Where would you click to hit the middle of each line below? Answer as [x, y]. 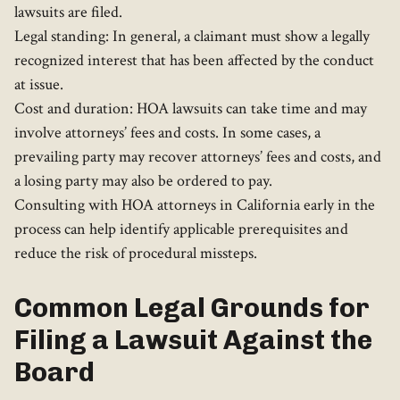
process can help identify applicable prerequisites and [181, 229]
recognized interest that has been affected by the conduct [194, 61]
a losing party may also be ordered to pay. [143, 181]
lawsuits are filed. [68, 12]
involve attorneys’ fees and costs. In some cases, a [167, 133]
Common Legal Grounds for [192, 308]
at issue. [39, 85]
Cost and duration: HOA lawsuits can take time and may [191, 109]
